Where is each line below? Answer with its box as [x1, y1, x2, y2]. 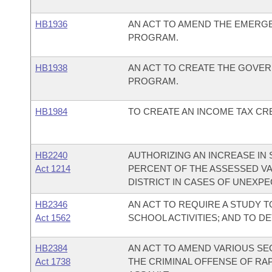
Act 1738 [35, 256, 70, 267]
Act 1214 [35, 163, 70, 174]
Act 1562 [35, 212, 70, 223]
